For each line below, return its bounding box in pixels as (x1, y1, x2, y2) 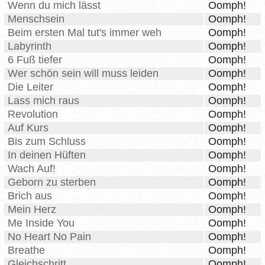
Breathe (8, 244, 45, 257)
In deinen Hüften (8, 149, 86, 161)
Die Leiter (8, 81, 53, 93)
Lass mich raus (8, 95, 79, 107)
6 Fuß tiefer (8, 54, 62, 66)
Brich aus (8, 190, 52, 202)
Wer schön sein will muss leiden (8, 67, 159, 80)
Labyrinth (8, 40, 51, 53)
